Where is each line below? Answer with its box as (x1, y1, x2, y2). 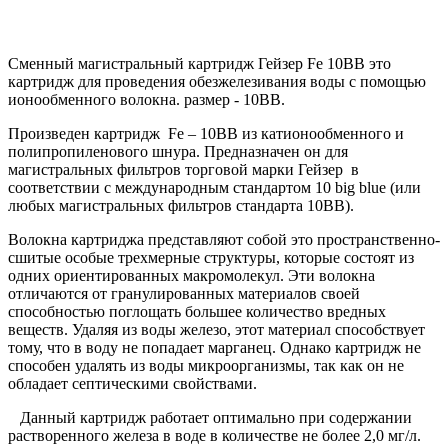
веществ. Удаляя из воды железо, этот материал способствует (8, 321, 425, 339)
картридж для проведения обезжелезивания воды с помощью (8, 73, 426, 91)
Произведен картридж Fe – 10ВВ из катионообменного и (8, 125, 404, 143)
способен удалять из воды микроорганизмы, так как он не (8, 357, 404, 375)
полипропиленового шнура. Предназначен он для (8, 143, 348, 161)
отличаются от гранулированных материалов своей (8, 285, 360, 303)
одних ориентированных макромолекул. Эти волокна (8, 267, 375, 285)
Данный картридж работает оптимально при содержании (8, 409, 412, 427)
